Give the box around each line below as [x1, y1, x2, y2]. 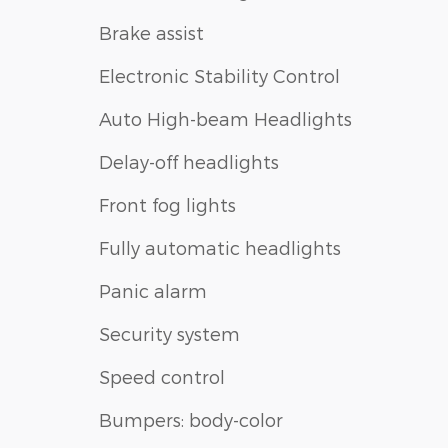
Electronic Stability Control [99, 64, 340, 86]
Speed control [99, 365, 225, 387]
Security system [99, 322, 240, 344]
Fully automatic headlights [99, 236, 341, 258]
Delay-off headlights [99, 150, 279, 172]
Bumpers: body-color [99, 408, 283, 430]
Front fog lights [99, 193, 236, 215]
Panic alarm [99, 279, 207, 301]
